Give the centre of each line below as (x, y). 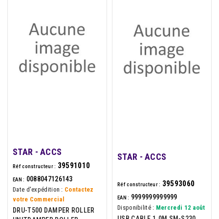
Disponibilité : (136, 207)
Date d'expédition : (38, 189)
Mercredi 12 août (180, 207)
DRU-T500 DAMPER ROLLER (54, 210)
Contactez (79, 189)
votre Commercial (39, 199)
